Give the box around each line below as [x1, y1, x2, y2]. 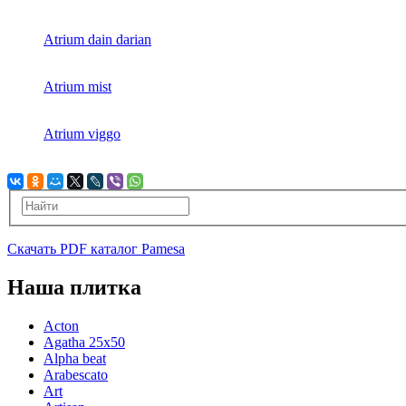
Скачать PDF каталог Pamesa [7, 240, 185, 256]
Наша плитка [7, 275, 141, 299]
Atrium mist [43, 79, 111, 95]
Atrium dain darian [43, 32, 151, 48]
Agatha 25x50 [43, 333, 125, 350]
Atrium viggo [43, 126, 121, 142]
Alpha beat [43, 350, 106, 366]
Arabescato [43, 366, 108, 382]
